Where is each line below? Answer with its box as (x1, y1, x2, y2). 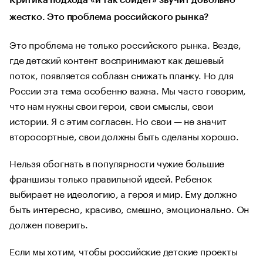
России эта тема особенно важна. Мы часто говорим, (9, 82, 247, 97)
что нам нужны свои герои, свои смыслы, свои (9, 97, 213, 112)
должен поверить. (9, 216, 88, 231)
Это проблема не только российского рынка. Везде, (9, 36, 241, 51)
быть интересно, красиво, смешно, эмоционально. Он (9, 201, 249, 215)
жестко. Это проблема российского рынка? (9, 12, 209, 22)
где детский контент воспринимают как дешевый (9, 52, 224, 66)
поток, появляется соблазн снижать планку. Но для (9, 67, 234, 82)
